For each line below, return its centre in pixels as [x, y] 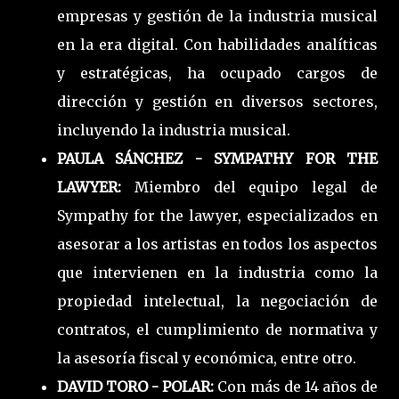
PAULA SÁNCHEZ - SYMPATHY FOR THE [217, 158]
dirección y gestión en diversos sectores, [217, 101]
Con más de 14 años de [298, 386]
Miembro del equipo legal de [256, 187]
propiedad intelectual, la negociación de [217, 301]
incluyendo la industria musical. [174, 130]
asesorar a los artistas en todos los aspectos [217, 244]
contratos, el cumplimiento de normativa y [217, 329]
